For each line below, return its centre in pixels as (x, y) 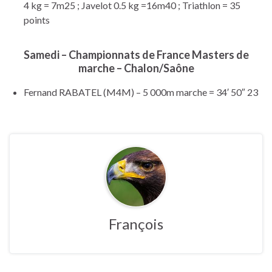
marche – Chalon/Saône (136, 68)
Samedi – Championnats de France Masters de (136, 54)
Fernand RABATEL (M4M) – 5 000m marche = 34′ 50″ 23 (141, 92)
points (37, 19)
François (136, 223)
